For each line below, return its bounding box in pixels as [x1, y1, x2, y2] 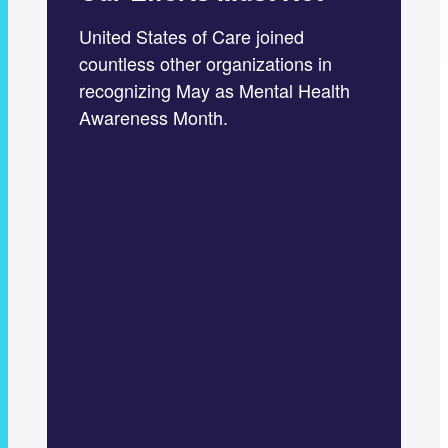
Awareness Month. [78, 103, 228, 130]
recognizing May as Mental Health [78, 76, 350, 103]
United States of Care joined [78, 22, 304, 49]
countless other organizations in [78, 49, 332, 76]
